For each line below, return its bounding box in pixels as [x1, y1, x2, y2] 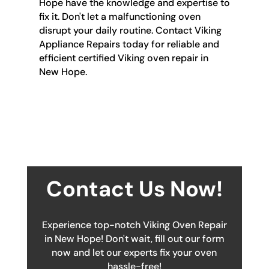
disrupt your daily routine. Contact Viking [38, 23, 222, 37]
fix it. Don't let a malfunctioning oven [38, 10, 201, 23]
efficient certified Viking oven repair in [38, 51, 208, 64]
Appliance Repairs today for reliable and [38, 37, 219, 50]
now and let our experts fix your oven [52, 246, 217, 259]
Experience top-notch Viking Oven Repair [41, 218, 227, 231]
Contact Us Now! [46, 174, 223, 203]
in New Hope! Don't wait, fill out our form [44, 232, 225, 245]
